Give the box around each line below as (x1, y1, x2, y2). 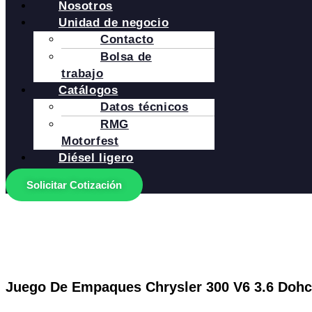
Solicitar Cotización (26, 179, 122, 191)
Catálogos (58, 84, 118, 97)
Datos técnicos (100, 100, 189, 114)
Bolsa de (100, 50, 152, 63)
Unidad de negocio (58, 16, 169, 29)
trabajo (61, 67, 104, 80)
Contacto (100, 33, 154, 46)
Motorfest (61, 134, 119, 148)
